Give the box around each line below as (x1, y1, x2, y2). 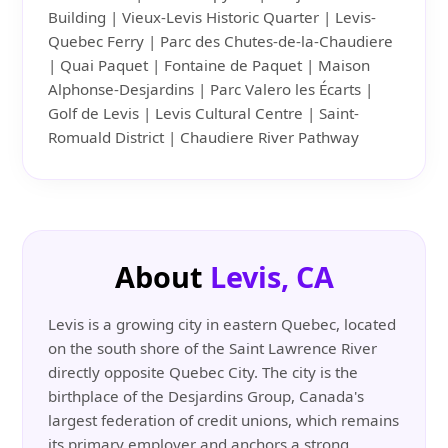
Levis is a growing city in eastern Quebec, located (48, 314, 397, 335)
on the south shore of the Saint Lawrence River (48, 338, 378, 359)
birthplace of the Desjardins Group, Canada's (48, 386, 365, 407)
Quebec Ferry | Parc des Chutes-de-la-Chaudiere (48, 31, 394, 52)
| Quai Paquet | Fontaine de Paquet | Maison (48, 55, 371, 76)
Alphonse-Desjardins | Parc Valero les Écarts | (48, 79, 374, 100)
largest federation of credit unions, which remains (48, 410, 400, 431)
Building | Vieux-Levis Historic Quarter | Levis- (48, 7, 377, 28)
